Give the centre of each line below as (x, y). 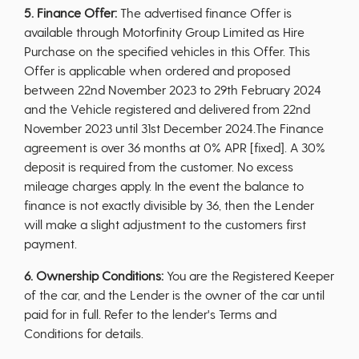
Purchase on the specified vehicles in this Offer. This (167, 51)
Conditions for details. (84, 333)
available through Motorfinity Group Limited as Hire (164, 32)
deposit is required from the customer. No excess (159, 166)
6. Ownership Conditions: (94, 275)
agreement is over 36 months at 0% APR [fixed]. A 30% (175, 147)
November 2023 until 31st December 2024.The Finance (174, 128)
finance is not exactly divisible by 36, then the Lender (169, 205)
